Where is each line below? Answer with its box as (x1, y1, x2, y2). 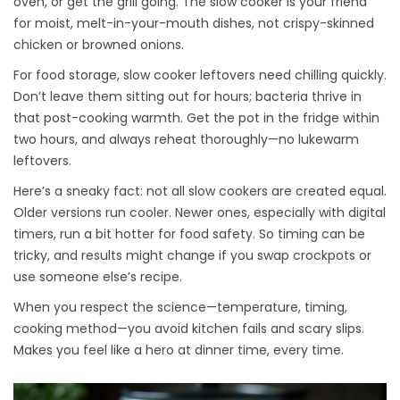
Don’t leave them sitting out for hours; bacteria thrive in (13, 87, 362, 106)
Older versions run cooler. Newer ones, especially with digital (13, 204, 386, 222)
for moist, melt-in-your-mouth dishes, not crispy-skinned (13, 14, 374, 33)
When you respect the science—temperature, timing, (13, 298, 347, 317)
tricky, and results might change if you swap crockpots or (13, 246, 371, 265)
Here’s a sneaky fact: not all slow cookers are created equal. (13, 182, 387, 201)
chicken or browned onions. (13, 36, 184, 54)
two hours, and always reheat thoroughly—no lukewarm (13, 130, 359, 149)
